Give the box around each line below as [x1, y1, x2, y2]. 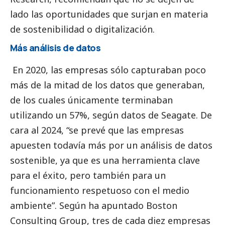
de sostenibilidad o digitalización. [10, 23, 155, 35]
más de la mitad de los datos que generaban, [10, 78, 205, 91]
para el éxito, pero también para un [10, 169, 166, 181]
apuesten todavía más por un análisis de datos [10, 139, 212, 151]
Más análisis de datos [10, 41, 101, 54]
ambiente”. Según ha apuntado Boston [10, 199, 177, 211]
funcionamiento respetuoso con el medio [10, 184, 189, 196]
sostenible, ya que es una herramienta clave [10, 154, 200, 166]
